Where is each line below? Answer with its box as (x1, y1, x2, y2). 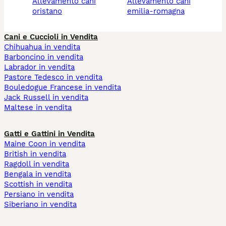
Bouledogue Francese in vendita (4, 83, 121, 92)
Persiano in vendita (4, 190, 74, 199)
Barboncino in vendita (4, 52, 83, 62)
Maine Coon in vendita (4, 139, 85, 149)
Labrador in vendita (4, 63, 75, 72)
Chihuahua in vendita (4, 42, 80, 52)
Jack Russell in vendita (4, 93, 88, 102)
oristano (32, 7, 62, 16)
